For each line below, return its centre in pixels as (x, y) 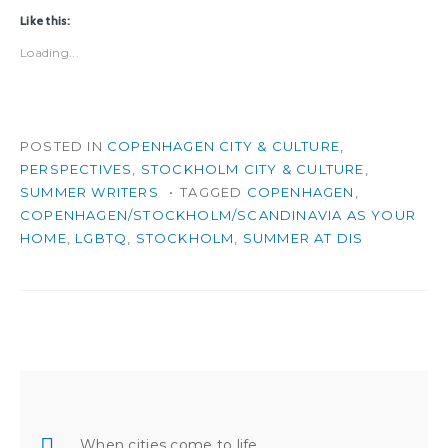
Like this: (45, 20)
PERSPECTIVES (76, 168)
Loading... (49, 52)
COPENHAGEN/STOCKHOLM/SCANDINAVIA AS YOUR (218, 214)
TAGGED (213, 191)
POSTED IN (63, 145)
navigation (84, 418)
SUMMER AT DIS (303, 237)
